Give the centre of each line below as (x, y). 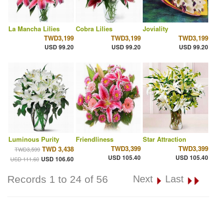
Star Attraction (165, 139)
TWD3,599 (27, 149)
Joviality (156, 29)
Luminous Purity (34, 139)
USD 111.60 (24, 159)
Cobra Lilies (94, 29)
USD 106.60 (57, 159)
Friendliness (94, 139)
